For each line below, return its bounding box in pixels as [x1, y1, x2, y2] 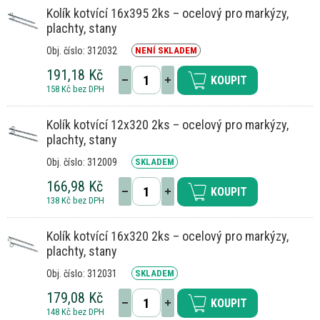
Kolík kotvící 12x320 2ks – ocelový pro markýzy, [46, 117, 289, 133]
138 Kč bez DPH [46, 195, 104, 206]
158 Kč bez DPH [46, 84, 104, 95]
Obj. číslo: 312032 [46, 45, 117, 57]
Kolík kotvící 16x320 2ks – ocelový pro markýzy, [46, 229, 289, 244]
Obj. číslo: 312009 [46, 156, 117, 169]
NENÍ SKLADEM [135, 45, 197, 56]
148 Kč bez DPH [46, 306, 104, 318]
